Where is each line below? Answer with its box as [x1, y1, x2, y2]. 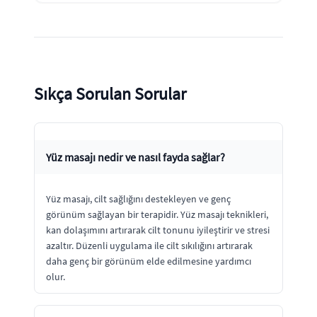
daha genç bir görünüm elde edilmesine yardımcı [46, 255, 251, 267]
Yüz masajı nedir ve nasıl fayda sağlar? [46, 150, 225, 164]
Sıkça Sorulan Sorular [34, 83, 186, 105]
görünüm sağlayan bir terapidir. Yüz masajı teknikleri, [46, 208, 268, 221]
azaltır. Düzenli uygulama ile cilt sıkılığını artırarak [46, 239, 253, 252]
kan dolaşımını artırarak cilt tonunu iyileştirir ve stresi [46, 224, 270, 236]
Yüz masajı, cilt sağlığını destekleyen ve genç [46, 192, 231, 205]
